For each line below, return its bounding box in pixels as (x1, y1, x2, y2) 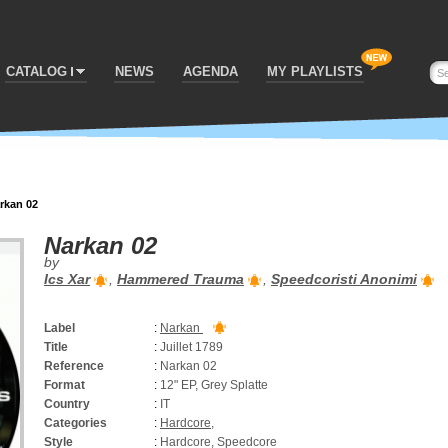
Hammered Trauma (117, 271, 244, 288)
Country (44, 397, 90, 411)
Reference (44, 359, 104, 373)
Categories (44, 416, 107, 430)
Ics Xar (44, 271, 90, 288)
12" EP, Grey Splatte (160, 378, 268, 392)
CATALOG (6, 64, 67, 79)
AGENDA (183, 64, 238, 79)
